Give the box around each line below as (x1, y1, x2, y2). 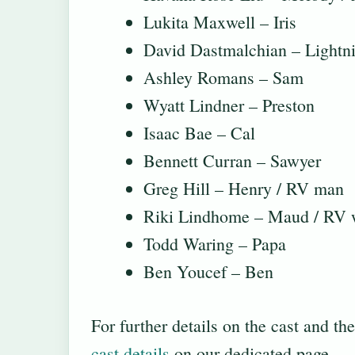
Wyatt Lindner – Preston (143, 94, 315, 117)
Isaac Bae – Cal (143, 121, 255, 145)
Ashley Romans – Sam (143, 66, 303, 90)
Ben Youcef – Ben (143, 260, 273, 284)
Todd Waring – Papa (143, 232, 286, 256)
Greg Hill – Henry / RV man (143, 177, 344, 200)
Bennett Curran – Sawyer (143, 149, 321, 173)
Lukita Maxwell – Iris (143, 10, 296, 34)
